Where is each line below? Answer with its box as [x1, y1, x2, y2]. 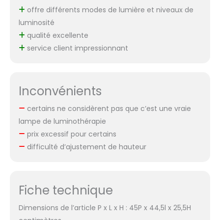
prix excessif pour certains [25, 129, 116, 139]
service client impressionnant [25, 43, 128, 53]
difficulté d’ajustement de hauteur [25, 142, 146, 152]
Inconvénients [18, 83, 102, 100]
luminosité [18, 17, 55, 27]
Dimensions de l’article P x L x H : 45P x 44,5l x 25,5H [18, 203, 191, 213]
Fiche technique [18, 182, 113, 199]
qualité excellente [25, 30, 88, 40]
